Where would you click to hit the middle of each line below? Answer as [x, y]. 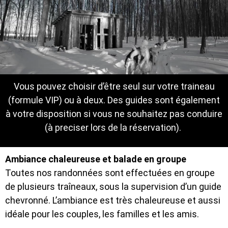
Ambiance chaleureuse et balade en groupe [96, 159]
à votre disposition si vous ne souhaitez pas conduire [114, 114]
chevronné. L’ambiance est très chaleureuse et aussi [113, 200]
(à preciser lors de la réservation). [114, 128]
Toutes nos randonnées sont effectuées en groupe [110, 173]
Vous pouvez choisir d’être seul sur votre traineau [114, 87]
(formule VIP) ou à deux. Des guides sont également [114, 100]
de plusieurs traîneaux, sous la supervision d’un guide [113, 186]
